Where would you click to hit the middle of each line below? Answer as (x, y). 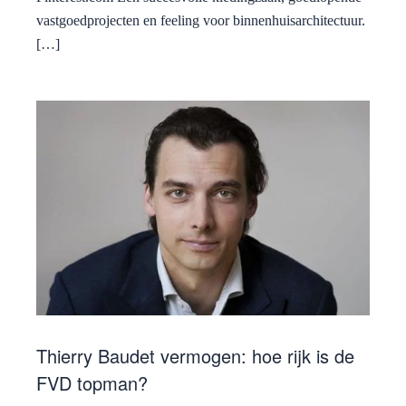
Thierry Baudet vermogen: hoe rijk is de (195, 356)
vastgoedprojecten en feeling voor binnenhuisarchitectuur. (201, 20)
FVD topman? (92, 383)
